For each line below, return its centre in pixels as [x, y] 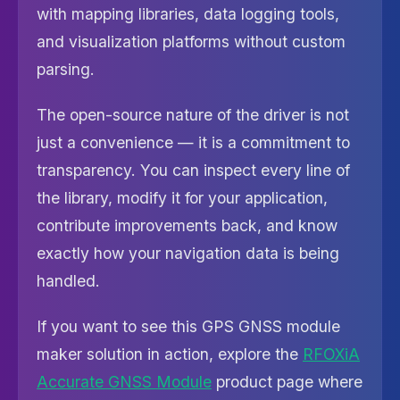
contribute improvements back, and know [187, 225]
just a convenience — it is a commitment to [193, 142]
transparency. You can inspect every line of [193, 170]
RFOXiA [331, 354]
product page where [287, 382]
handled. [68, 281]
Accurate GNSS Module [124, 382]
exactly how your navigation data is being [188, 253]
